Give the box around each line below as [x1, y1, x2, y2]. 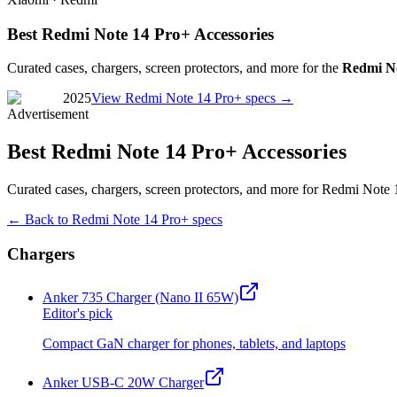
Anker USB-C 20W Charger [43, 374, 204, 390]
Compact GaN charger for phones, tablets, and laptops [43, 335, 346, 351]
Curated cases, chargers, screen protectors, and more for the [7, 60, 339, 76]
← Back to [7, 212, 72, 228]
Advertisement [7, 106, 89, 122]
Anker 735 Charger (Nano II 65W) [43, 289, 238, 305]
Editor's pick [43, 305, 113, 321]
